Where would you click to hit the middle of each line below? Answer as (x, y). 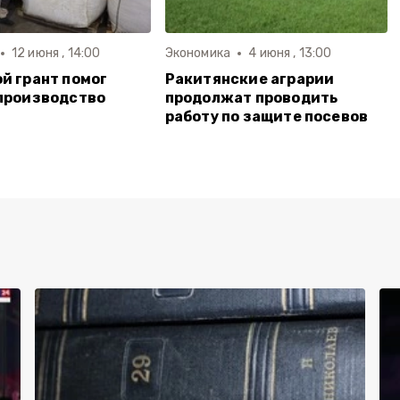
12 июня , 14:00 (56, 53)
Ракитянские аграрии (250, 79)
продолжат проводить (251, 98)
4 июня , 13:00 (290, 53)
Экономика (198, 53)
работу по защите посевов (267, 117)
